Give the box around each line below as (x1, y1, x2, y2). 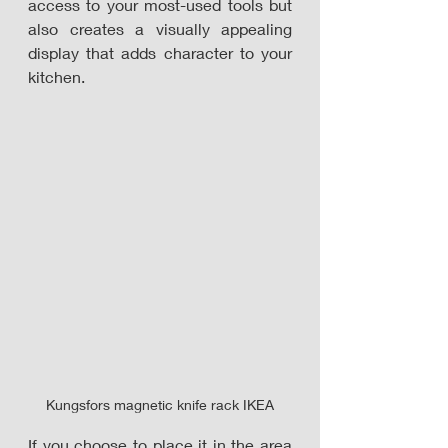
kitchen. (28, 67, 85, 87)
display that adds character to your (28, 43, 292, 63)
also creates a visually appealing (28, 19, 292, 39)
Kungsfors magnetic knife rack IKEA (46, 396, 274, 414)
